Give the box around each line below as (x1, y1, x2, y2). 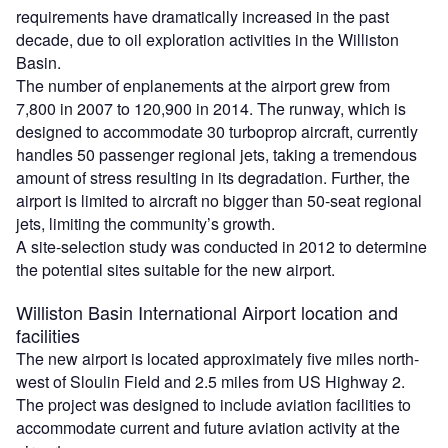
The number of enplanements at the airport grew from (16, 73, 390, 97)
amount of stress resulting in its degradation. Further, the (16, 165, 410, 189)
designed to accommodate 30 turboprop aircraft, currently (16, 119, 418, 143)
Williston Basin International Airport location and (16, 298, 398, 325)
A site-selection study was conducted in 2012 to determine (16, 234, 427, 258)
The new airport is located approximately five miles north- (16, 346, 419, 370)
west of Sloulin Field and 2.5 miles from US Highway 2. (16, 369, 405, 393)
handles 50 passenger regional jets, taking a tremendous (16, 142, 417, 166)
